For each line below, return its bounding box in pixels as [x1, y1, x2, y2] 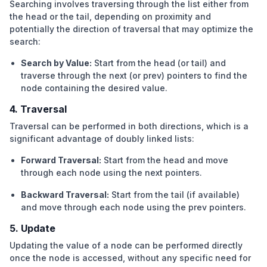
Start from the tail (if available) [111, 189, 240, 200]
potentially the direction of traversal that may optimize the [10, 23, 253, 34]
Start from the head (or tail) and [94, 57, 226, 68]
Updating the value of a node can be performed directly [10, 240, 243, 250]
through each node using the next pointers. [21, 167, 203, 178]
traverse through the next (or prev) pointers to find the [21, 70, 248, 80]
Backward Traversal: [21, 189, 110, 200]
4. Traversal [10, 103, 67, 115]
